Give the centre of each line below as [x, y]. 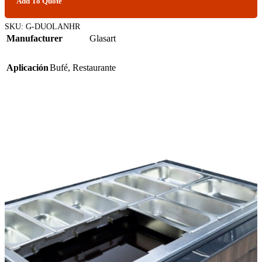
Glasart [103, 38]
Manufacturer [35, 38]
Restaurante [94, 67]
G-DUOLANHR [53, 26]
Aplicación [27, 67]
